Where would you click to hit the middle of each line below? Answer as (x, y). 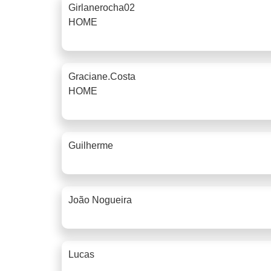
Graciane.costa (102, 76)
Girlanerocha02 (102, 7)
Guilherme (91, 145)
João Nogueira (100, 200)
